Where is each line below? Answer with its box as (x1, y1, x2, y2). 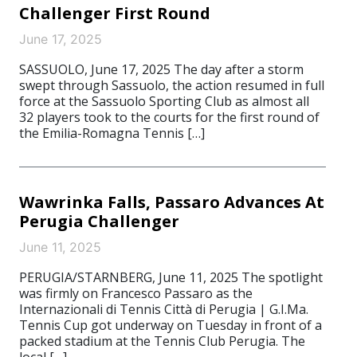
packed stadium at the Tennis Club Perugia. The (19, 332, 305, 350)
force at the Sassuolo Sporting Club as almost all (19, 92, 309, 110)
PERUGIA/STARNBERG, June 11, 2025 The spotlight (19, 269, 323, 286)
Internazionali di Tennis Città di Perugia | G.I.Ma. (19, 300, 308, 318)
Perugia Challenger (19, 210, 179, 232)
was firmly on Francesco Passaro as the (19, 284, 253, 302)
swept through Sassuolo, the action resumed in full (19, 76, 324, 94)
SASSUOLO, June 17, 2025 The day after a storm (19, 61, 304, 78)
